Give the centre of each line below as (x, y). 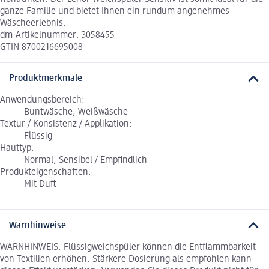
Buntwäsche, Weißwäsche (76, 113)
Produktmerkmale (46, 79)
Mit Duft (40, 185)
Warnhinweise (38, 225)
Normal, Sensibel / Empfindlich (86, 161)
